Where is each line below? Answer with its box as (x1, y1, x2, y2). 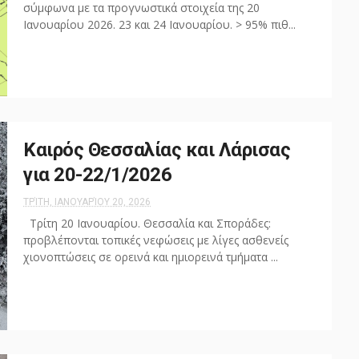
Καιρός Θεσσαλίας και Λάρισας (23, 139, 290, 161)
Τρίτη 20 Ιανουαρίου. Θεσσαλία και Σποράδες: (23, 216, 271, 231)
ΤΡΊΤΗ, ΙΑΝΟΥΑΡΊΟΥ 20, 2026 (23, 196, 151, 208)
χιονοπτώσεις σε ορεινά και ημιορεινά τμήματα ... (23, 249, 278, 264)
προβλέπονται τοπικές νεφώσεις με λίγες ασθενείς (23, 232, 288, 248)
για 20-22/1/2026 (23, 163, 171, 186)
